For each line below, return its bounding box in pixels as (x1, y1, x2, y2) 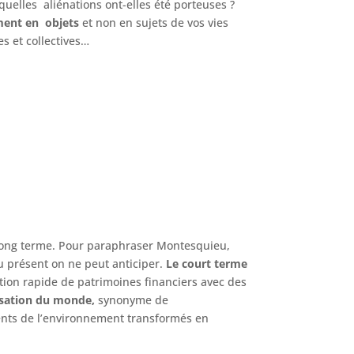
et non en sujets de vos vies (79, 14, 229, 30)
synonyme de (95, 292, 172, 307)
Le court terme (163, 255, 248, 271)
